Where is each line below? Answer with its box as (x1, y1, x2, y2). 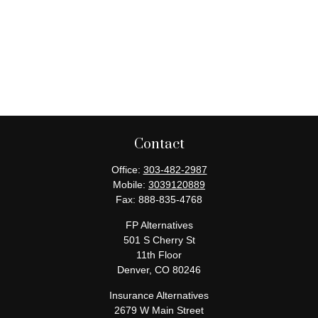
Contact (133, 136, 185, 153)
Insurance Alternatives (109, 290, 209, 301)
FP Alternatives (125, 219, 193, 231)
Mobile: (113, 179, 148, 190)
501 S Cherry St (123, 234, 195, 246)
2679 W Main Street (114, 305, 204, 316)
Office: (111, 164, 143, 175)
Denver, (117, 264, 152, 275)
